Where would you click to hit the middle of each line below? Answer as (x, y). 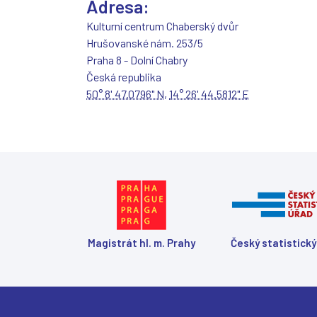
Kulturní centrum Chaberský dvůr (162, 25)
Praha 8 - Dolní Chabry (137, 59)
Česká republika (124, 76)
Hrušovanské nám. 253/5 (145, 42)
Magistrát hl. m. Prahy (142, 242)
